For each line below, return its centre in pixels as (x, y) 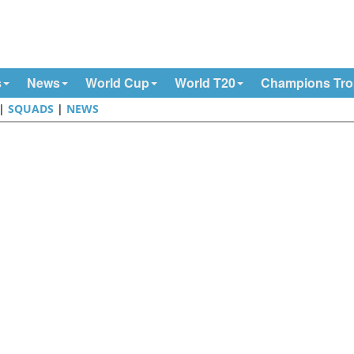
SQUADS (31, 109)
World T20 (205, 83)
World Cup (117, 83)
